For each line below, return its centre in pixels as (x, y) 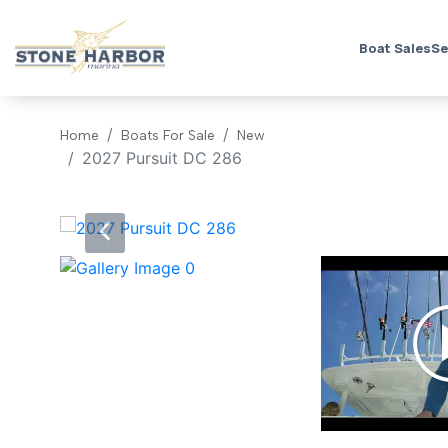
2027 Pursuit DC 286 (162, 158)
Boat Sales (394, 48)
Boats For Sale (168, 136)
